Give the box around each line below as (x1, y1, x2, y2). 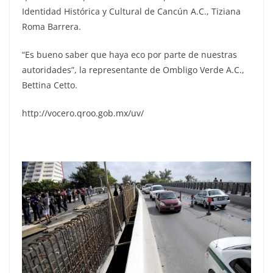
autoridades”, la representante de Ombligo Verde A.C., (22, 64, 244, 76)
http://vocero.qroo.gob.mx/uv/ (22, 107, 144, 119)
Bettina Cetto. (22, 79, 77, 91)
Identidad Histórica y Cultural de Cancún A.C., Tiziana (22, 5, 241, 18)
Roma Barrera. (22, 21, 81, 33)
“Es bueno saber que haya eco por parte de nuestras (22, 49, 237, 61)
